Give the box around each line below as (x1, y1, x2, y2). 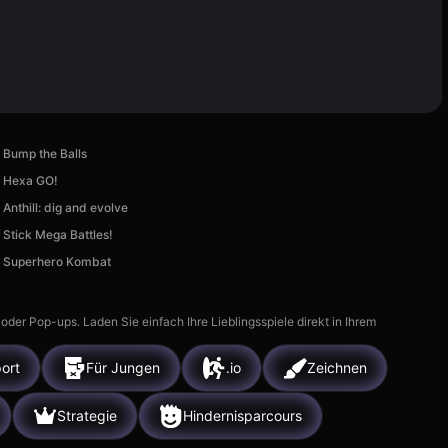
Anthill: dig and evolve (3, 199, 129, 215)
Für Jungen (86, 359, 160, 377)
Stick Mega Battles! (3, 226, 114, 242)
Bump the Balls (3, 145, 88, 161)
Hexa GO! (3, 172, 59, 188)
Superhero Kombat (3, 253, 112, 269)
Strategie (57, 407, 117, 425)
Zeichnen (307, 359, 367, 377)
